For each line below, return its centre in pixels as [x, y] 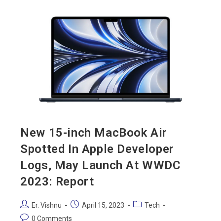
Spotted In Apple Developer [97, 149]
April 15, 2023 [103, 205]
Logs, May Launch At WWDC [100, 166]
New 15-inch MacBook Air [94, 133]
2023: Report [57, 182]
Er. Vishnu [47, 205]
